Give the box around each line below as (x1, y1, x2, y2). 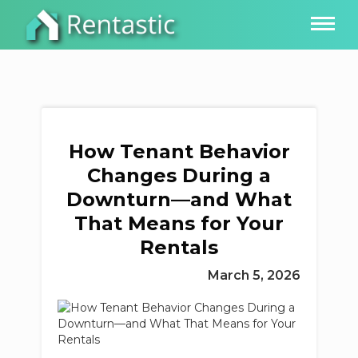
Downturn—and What (66, 188, 292, 211)
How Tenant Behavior (68, 140, 290, 163)
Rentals (140, 236, 218, 259)
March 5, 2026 (207, 268, 300, 283)
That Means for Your (74, 212, 284, 235)
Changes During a (87, 164, 271, 187)
